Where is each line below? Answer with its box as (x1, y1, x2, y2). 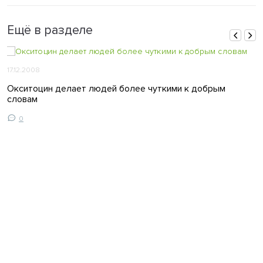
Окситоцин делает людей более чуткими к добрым (7, 83, 225, 95)
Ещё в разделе (7, 23, 93, 38)
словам (7, 93, 38, 106)
